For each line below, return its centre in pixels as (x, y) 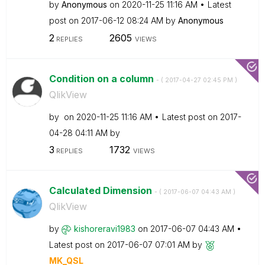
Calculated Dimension (101, 190)
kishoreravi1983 (104, 229)
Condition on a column (102, 78)
